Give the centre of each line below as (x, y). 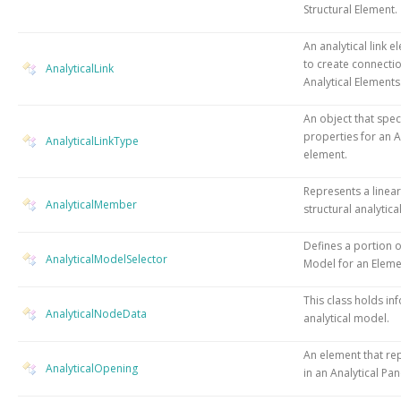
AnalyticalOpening (92, 368)
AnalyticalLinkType (92, 141)
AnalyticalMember (91, 204)
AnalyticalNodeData (96, 313)
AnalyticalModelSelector (107, 259)
